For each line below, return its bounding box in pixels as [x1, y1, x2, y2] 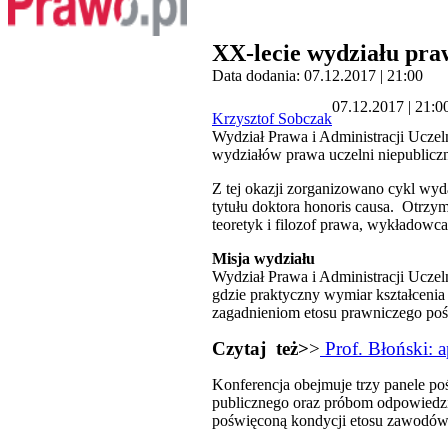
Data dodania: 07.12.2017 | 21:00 [212, 67, 423, 85]
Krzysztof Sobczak [212, 110, 332, 128]
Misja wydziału [212, 250, 315, 268]
